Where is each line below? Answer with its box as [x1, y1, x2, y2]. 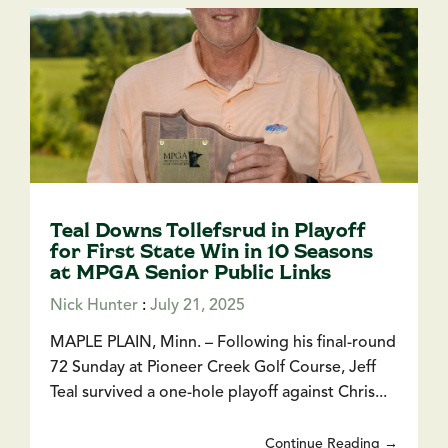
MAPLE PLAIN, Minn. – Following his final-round [50, 334, 396, 351]
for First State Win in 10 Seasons [50, 237, 373, 262]
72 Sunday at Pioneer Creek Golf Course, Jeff [50, 359, 376, 376]
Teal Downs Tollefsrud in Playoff [50, 216, 366, 241]
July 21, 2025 [150, 297, 245, 314]
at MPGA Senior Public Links [50, 258, 331, 283]
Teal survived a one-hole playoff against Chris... [50, 384, 387, 401]
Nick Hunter [50, 297, 138, 314]
